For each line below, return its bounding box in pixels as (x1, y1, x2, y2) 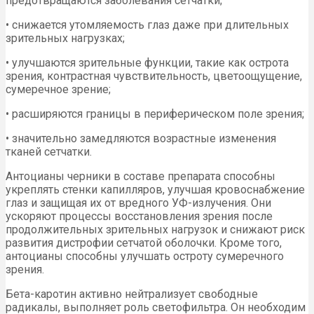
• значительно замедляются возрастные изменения (6, 132, 276, 146)
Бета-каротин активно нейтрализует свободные (6, 287, 258, 301)
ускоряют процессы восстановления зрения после (6, 210, 273, 224)
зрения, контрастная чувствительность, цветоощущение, (6, 69, 302, 83)
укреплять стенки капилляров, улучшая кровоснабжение (6, 183, 305, 197)
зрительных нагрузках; (6, 32, 125, 46)
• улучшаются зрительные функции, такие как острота (6, 56, 289, 70)
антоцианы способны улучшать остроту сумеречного (6, 250, 284, 264)
